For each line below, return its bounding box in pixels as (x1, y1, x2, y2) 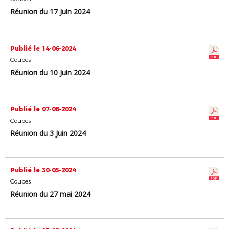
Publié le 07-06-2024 (10, 105, 76, 113)
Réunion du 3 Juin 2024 (10, 128, 86, 138)
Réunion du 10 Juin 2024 (10, 67, 90, 77)
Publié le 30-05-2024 (10, 166, 76, 174)
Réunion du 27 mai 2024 (10, 189, 90, 199)
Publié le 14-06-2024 (10, 44, 76, 52)
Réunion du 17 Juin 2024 (10, 7, 90, 16)
